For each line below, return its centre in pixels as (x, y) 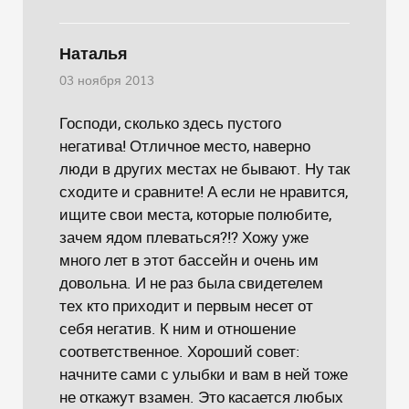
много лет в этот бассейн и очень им (189, 260)
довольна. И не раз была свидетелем (191, 283)
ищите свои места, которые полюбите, (195, 214)
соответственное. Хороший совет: (179, 351)
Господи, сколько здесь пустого (170, 123)
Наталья (94, 54)
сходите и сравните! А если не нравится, (204, 191)
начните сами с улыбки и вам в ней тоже (204, 374)
